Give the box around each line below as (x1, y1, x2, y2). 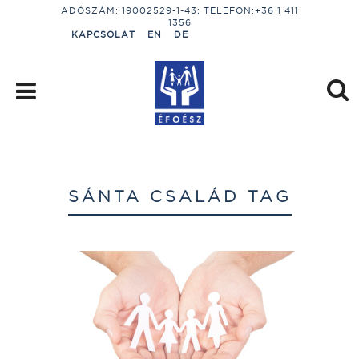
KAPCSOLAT (71, 29, 135, 40)
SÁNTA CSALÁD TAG (67, 186, 292, 206)
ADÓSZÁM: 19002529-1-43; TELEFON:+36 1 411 (60, 5, 299, 16)
